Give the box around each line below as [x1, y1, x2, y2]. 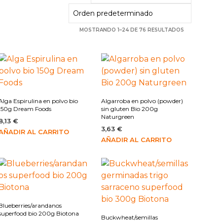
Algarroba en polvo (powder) [101, 97, 183, 105]
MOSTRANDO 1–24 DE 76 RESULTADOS [79, 27, 184, 34]
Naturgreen [101, 113, 134, 121]
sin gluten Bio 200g [101, 105, 158, 113]
